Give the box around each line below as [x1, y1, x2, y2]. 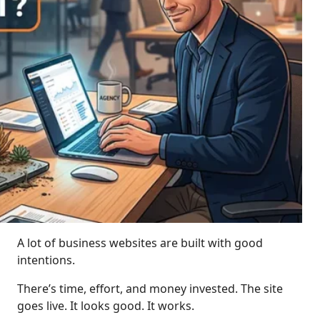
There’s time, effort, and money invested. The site [17, 281, 283, 297]
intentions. [17, 252, 75, 269]
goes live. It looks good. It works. [17, 298, 194, 314]
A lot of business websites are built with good [17, 235, 263, 251]
